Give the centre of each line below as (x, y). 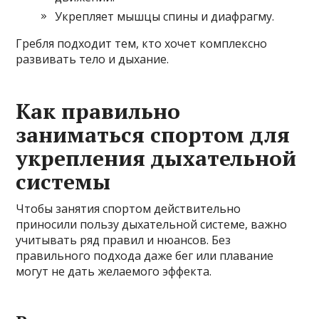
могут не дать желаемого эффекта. (114, 272)
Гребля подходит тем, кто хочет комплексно (142, 44)
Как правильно (98, 111)
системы (63, 182)
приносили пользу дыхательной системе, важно (152, 225)
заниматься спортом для (153, 135)
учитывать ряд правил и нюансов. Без (124, 240)
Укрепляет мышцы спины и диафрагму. (165, 17)
